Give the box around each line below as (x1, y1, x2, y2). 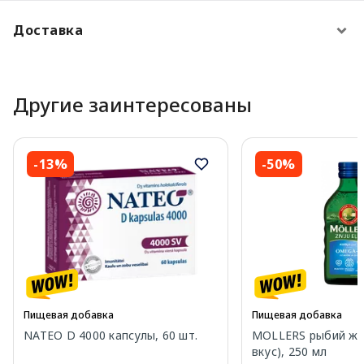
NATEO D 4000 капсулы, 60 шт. (24, 327, 197, 343)
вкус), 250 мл (251, 343, 327, 359)
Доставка (13, 20, 83, 39)
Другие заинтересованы (13, 90, 252, 118)
